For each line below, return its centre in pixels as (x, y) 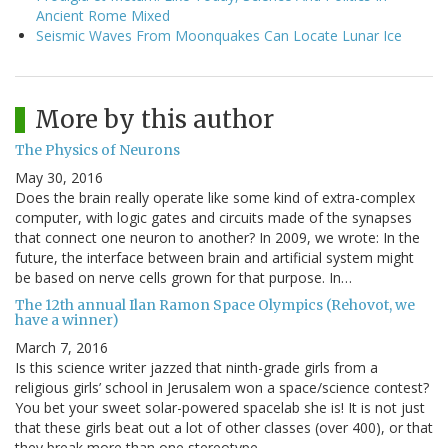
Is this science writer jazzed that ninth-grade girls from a (196, 368)
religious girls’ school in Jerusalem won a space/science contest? (222, 388)
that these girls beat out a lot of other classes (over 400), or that (224, 428)
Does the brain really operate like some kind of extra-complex (215, 198)
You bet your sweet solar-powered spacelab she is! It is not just (220, 408)
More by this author (154, 120)
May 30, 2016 (59, 178)
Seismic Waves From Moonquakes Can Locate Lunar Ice (219, 36)
